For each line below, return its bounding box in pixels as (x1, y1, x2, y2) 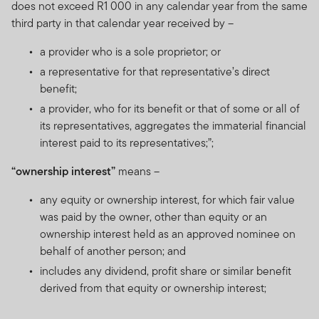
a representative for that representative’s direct (40, 63, 270, 80)
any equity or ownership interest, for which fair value (40, 191, 295, 208)
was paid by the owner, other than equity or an (40, 208, 267, 225)
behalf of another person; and (40, 242, 186, 259)
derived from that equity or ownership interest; (40, 279, 266, 296)
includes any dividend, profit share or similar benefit (40, 262, 291, 279)
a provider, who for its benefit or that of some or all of (40, 100, 300, 117)
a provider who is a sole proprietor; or (40, 43, 221, 60)
